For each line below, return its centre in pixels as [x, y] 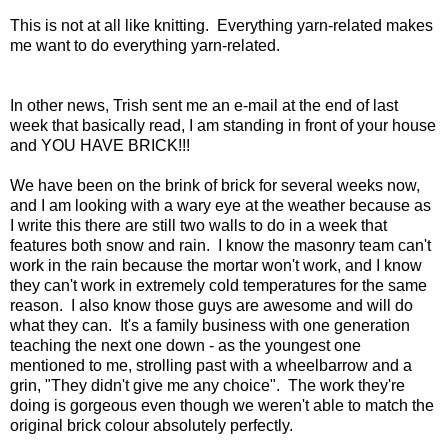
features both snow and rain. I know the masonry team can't [220, 246]
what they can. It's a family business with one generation [210, 326]
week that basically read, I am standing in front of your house [223, 126]
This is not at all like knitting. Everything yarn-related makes [221, 26]
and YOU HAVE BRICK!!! [100, 146]
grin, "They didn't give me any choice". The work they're [207, 386]
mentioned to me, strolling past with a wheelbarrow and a [211, 366]
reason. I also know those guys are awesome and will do [211, 306]
